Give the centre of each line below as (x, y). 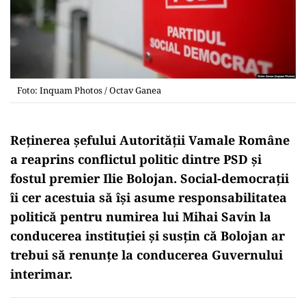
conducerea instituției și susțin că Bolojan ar (148, 235)
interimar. (41, 274)
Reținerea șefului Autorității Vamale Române (150, 140)
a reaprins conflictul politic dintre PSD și (136, 159)
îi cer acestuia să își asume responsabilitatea (149, 197)
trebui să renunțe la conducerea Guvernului (147, 254)
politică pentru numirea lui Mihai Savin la (141, 216)
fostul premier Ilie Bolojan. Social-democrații (150, 178)
